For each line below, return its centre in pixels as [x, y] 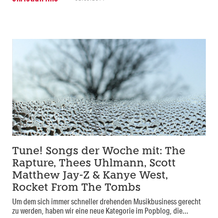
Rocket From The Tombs [76, 188]
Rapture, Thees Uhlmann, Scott [94, 164]
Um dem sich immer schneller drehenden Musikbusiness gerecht [107, 201]
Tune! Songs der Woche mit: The [99, 152]
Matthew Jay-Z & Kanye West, [90, 176]
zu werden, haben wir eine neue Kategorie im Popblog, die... [100, 211]
